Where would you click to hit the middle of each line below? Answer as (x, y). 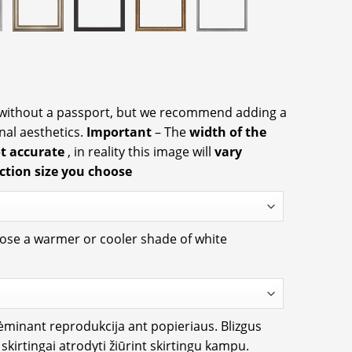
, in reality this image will (141, 151)
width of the (228, 132)
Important (121, 132)
